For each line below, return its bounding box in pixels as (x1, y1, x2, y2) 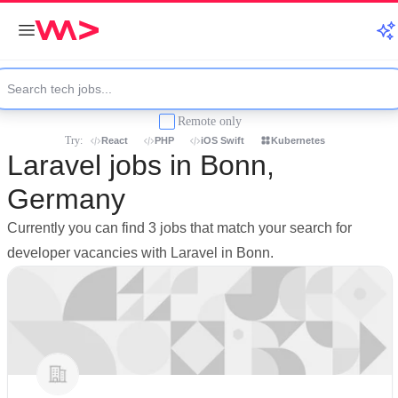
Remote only (178, 114, 242, 128)
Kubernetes (271, 135, 325, 146)
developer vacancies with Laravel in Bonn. (7, 245, 274, 260)
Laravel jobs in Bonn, (7, 149, 275, 181)
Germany (7, 183, 125, 215)
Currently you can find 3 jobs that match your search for (7, 220, 352, 235)
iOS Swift (201, 135, 244, 146)
